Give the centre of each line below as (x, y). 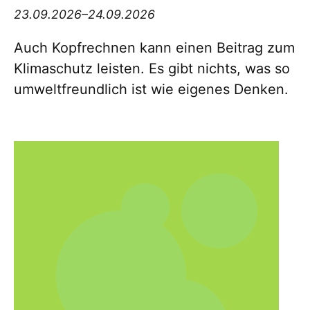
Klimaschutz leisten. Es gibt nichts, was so (152, 69)
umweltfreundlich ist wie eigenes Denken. (151, 90)
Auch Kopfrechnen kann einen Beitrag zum (154, 48)
